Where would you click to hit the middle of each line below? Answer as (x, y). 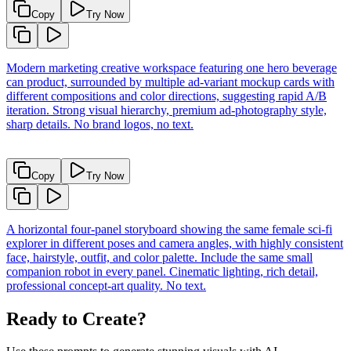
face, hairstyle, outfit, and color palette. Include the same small (159, 257)
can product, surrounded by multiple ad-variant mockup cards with (170, 81)
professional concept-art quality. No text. (106, 285)
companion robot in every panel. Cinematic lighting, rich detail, (162, 271)
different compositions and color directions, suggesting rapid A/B (166, 96)
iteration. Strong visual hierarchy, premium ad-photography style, (166, 110)
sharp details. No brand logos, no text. (100, 124)
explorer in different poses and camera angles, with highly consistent (175, 243)
